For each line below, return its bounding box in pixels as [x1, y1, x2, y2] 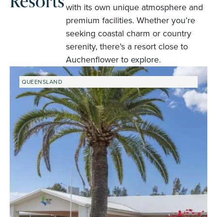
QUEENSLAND [22, 77, 62, 86]
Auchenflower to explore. [65, 53, 161, 66]
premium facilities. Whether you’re [65, 14, 195, 27]
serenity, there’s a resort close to [65, 40, 188, 53]
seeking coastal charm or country [65, 27, 191, 40]
